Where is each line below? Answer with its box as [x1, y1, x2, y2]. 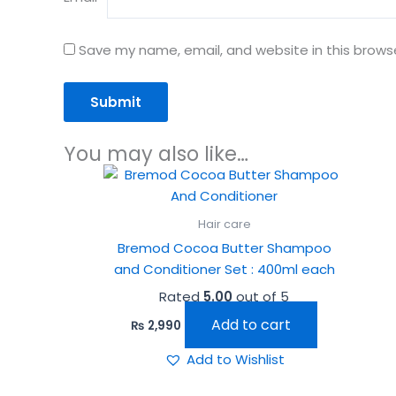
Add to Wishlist [186, 349, 285, 369]
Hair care [197, 217, 251, 232]
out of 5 [232, 287, 290, 307]
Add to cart [211, 314, 292, 335]
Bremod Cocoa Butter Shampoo [117, 238, 331, 257]
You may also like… [64, 140, 248, 169]
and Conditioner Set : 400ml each [113, 259, 335, 278]
